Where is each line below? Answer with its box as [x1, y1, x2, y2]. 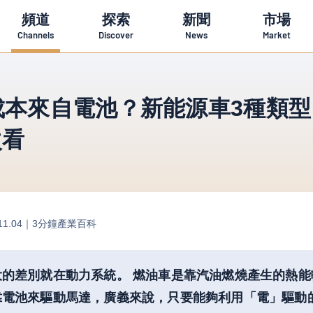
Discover [98, 29, 133, 41]
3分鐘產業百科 [32, 217, 96, 229]
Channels [17, 29, 54, 41]
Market [262, 29, 291, 41]
